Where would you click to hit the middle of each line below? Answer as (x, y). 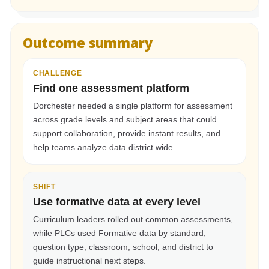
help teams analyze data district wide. (104, 147)
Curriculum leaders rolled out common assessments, (133, 219)
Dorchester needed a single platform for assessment (133, 105)
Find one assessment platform (111, 88)
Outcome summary (88, 42)
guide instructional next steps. (89, 260)
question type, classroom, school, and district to (123, 246)
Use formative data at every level (117, 201)
